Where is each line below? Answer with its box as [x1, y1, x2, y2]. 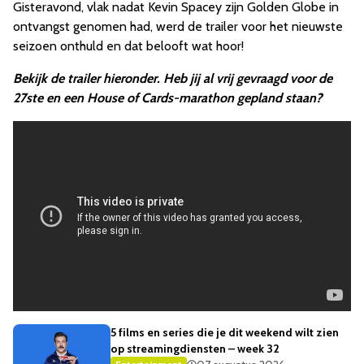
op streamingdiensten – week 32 [110, 341, 279, 357]
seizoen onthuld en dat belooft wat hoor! [13, 38, 244, 54]
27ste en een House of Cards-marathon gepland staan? [13, 90, 322, 106]
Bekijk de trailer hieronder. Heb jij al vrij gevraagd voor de [13, 71, 332, 87]
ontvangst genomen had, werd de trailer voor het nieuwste [13, 19, 343, 35]
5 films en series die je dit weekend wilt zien [110, 325, 339, 340]
